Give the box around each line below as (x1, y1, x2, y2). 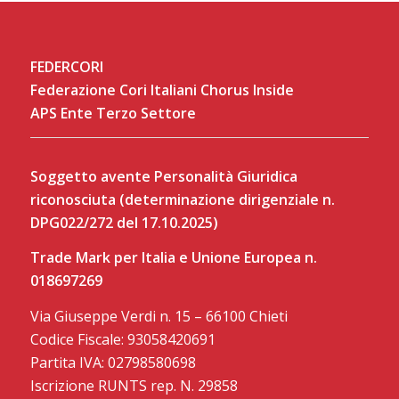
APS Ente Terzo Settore (29, 103, 196, 124)
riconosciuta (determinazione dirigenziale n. (29, 189, 335, 209)
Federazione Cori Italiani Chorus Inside (29, 80, 294, 101)
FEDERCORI (29, 57, 103, 77)
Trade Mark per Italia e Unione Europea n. (29, 248, 317, 268)
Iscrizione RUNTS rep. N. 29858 (29, 375, 238, 395)
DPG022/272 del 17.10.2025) (29, 212, 218, 232)
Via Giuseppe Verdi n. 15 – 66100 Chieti (29, 305, 288, 326)
